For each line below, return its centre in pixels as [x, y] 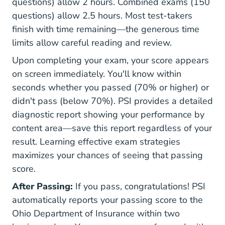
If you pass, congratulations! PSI [139, 186]
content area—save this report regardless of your [112, 128]
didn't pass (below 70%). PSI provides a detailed [113, 101]
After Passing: [42, 186]
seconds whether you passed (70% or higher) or [110, 87]
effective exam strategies [129, 142]
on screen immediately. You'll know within [97, 74]
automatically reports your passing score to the [107, 200]
